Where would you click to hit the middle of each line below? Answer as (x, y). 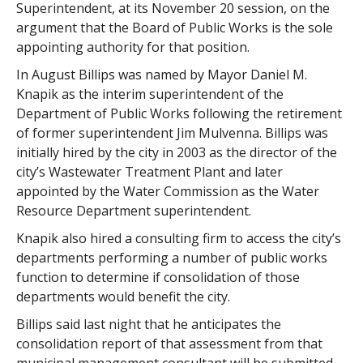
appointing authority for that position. (132, 47)
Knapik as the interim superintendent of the (149, 94)
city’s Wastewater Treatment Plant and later (149, 172)
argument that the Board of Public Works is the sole (174, 28)
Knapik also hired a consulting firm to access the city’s (178, 238)
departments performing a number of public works (171, 258)
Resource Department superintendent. (133, 211)
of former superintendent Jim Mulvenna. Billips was (172, 133)
